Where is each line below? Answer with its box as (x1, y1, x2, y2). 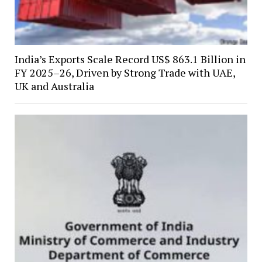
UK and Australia (14, 79, 94, 94)
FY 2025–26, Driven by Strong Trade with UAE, (14, 65, 235, 80)
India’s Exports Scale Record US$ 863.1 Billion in (14, 52, 246, 67)
